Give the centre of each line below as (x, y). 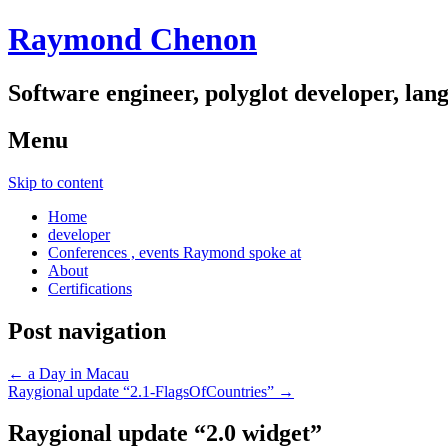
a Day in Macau (76, 373)
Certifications (90, 288)
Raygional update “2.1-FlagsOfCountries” (143, 391)
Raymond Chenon (132, 39)
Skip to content (55, 182)
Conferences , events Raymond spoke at (174, 252)
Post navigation (87, 330)
